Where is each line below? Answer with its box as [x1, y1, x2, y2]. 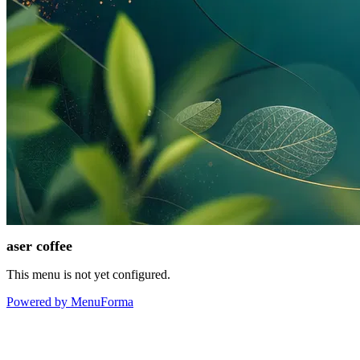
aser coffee [6, 238, 72, 254]
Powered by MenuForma [6, 295, 133, 309]
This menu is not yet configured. [6, 268, 170, 281]
